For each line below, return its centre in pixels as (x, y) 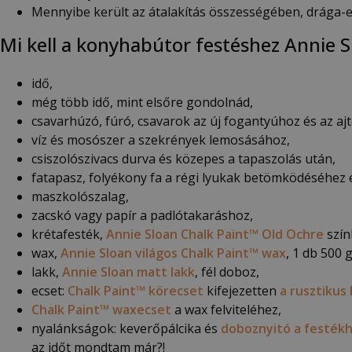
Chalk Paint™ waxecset (101, 309)
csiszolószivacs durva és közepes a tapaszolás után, (183, 158)
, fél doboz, (227, 271)
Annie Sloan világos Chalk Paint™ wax (173, 253)
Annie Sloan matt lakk (128, 271)
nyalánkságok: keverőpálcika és (126, 328)
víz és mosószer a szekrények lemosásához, (161, 139)
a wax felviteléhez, (226, 309)
